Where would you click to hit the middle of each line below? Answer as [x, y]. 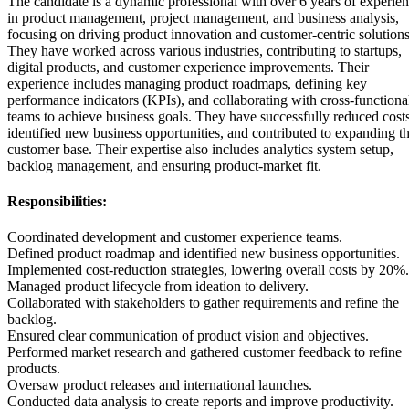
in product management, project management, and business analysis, [203, 17]
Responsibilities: [57, 201]
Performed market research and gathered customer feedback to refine [204, 352]
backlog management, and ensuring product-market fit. [164, 165]
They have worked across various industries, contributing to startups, [204, 50]
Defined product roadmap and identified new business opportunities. [204, 254]
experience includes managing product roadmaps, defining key [187, 83]
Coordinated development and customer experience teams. [175, 237]
